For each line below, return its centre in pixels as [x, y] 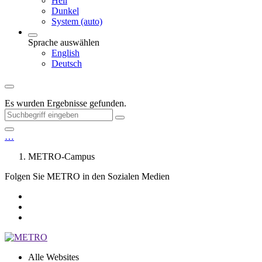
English [65, 53]
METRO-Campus [61, 156]
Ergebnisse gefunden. [87, 103]
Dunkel [65, 11]
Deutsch [67, 63]
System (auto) [77, 21]
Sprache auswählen [64, 42]
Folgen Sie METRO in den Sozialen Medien [87, 176]
